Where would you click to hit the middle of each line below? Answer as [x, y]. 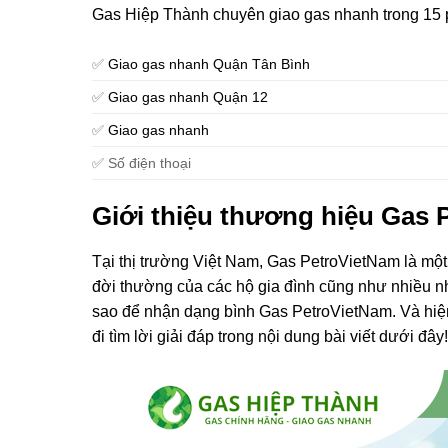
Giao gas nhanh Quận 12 [188, 97]
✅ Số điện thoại [141, 163]
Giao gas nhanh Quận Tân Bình [209, 64]
